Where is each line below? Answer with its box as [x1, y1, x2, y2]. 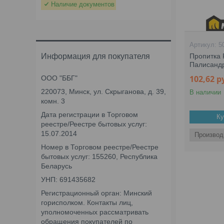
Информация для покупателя [41, 52, 150, 60]
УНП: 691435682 [41, 175, 95, 183]
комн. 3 [41, 97, 65, 105]
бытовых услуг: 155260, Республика [41, 152, 157, 160]
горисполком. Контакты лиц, [41, 198, 133, 206]
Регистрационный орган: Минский [41, 189, 152, 197]
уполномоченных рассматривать [41, 208, 148, 216]
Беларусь [41, 162, 72, 170]
